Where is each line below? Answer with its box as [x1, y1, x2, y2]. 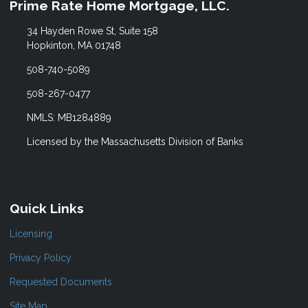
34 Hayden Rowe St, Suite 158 [26, 25, 158, 37]
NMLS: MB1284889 [26, 112, 111, 124]
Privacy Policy [10, 252, 71, 263]
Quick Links [10, 201, 84, 217]
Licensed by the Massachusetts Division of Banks [26, 136, 243, 148]
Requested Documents [10, 276, 112, 287]
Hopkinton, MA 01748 [26, 40, 121, 52]
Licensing [10, 228, 52, 239]
